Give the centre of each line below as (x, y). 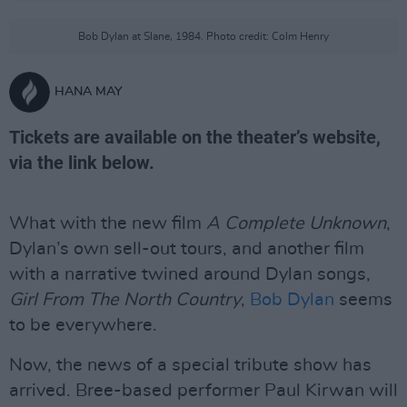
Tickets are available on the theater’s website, (195, 137)
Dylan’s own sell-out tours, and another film (187, 249)
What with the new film (108, 223)
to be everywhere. (83, 325)
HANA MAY (89, 92)
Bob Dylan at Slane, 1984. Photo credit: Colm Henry (203, 36)
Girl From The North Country (125, 300)
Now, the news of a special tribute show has (190, 365)
